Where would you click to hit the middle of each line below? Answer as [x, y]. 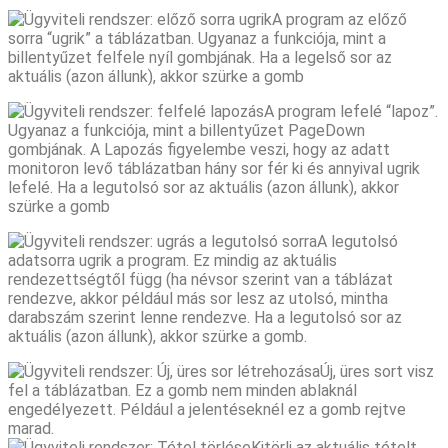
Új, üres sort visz [377, 371]
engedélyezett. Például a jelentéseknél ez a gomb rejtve [207, 409]
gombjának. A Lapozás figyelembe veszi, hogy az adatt [199, 149]
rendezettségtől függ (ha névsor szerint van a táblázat [200, 279]
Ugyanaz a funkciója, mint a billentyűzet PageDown [186, 130]
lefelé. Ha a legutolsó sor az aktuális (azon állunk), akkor [203, 187]
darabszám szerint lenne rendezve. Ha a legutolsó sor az [205, 317]
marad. [31, 428]
